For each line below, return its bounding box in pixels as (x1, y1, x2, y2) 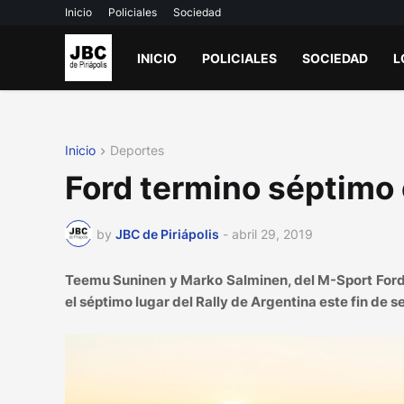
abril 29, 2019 (232, 225, 313, 242)
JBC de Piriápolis (115, 225, 219, 242)
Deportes (110, 142, 164, 158)
